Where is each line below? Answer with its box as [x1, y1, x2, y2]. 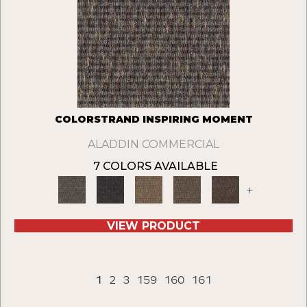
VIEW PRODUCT [107, 219, 200, 233]
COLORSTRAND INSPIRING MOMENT [54, 113, 253, 126]
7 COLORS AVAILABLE [93, 160, 218, 173]
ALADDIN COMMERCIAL [88, 138, 219, 151]
